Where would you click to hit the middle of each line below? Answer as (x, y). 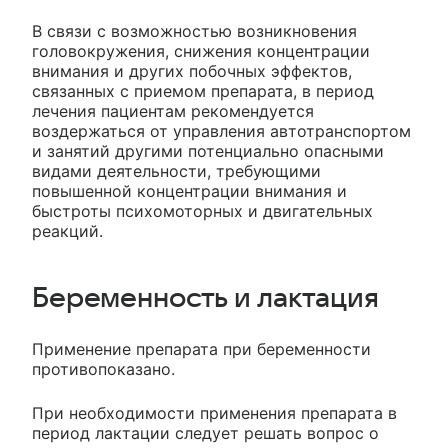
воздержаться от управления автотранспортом (221, 131)
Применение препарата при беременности (201, 349)
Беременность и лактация (205, 298)
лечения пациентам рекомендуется (173, 111)
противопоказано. (103, 369)
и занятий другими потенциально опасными (208, 151)
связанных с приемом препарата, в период (203, 91)
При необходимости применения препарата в (214, 413)
